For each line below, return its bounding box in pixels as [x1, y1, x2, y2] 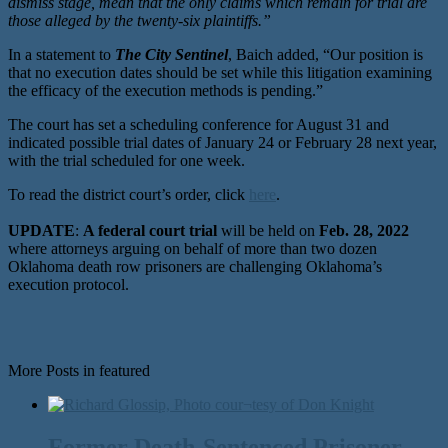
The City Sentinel [115, 45, 228, 63]
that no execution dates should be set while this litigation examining [8, 63, 432, 81]
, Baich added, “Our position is [228, 45, 423, 63]
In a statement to [8, 45, 115, 63]
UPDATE [8, 221, 75, 239]
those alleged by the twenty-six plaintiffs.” [8, 11, 271, 29]
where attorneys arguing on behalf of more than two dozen [8, 239, 377, 257]
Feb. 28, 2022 [319, 221, 409, 239]
